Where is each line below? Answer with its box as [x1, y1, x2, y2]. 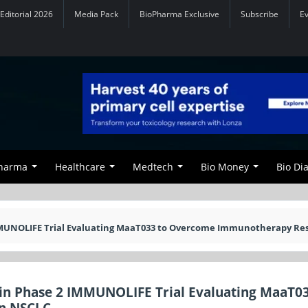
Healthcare [55, 160, 105, 173]
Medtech [133, 160, 173, 173]
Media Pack [74, 9, 118, 19]
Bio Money [201, 160, 249, 173]
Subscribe [241, 9, 278, 19]
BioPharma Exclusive [140, 9, 219, 19]
